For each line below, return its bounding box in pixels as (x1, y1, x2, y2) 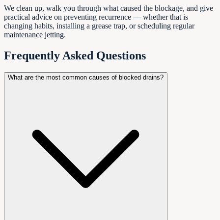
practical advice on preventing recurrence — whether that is (4, 12, 188, 21)
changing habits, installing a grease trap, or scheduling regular (4, 21, 194, 30)
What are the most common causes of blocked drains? (8, 73, 164, 81)
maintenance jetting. (4, 30, 66, 39)
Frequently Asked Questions (4, 49, 146, 62)
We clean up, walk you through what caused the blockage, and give (4, 3, 213, 12)
